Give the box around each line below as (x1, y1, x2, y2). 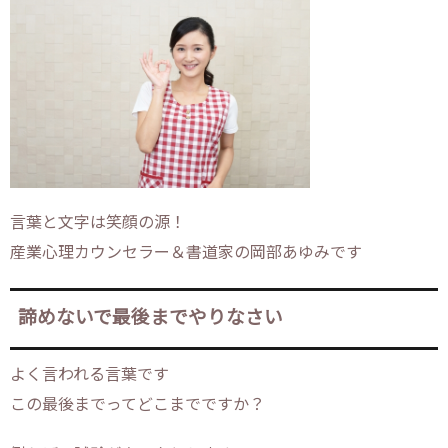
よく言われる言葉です (10, 367, 169, 384)
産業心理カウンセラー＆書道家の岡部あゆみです (10, 245, 362, 262)
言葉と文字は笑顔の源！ (10, 215, 186, 232)
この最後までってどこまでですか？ (10, 397, 265, 414)
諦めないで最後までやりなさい (18, 309, 283, 329)
